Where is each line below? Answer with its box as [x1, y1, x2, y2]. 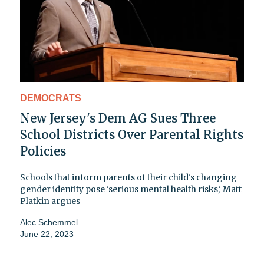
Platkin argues [20, 196, 80, 207]
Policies [20, 144, 66, 159]
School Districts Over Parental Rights [20, 127, 243, 143]
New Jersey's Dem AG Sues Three [20, 111, 216, 126]
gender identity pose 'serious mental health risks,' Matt [20, 184, 242, 195]
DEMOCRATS [20, 93, 81, 104]
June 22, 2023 [20, 229, 74, 239]
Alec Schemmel [20, 217, 78, 227]
